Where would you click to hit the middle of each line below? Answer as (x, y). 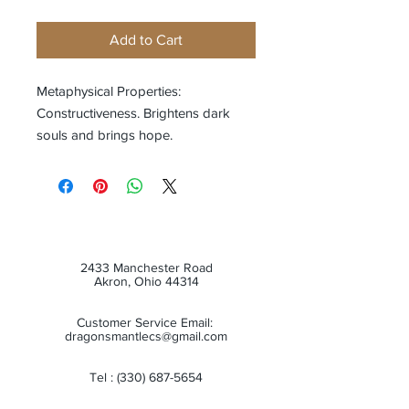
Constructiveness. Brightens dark (133, 113)
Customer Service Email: (146, 322)
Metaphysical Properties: (109, 91)
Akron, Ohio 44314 (146, 281)
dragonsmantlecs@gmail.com (146, 336)
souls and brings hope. (105, 135)
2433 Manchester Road (146, 267)
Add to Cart (146, 40)
